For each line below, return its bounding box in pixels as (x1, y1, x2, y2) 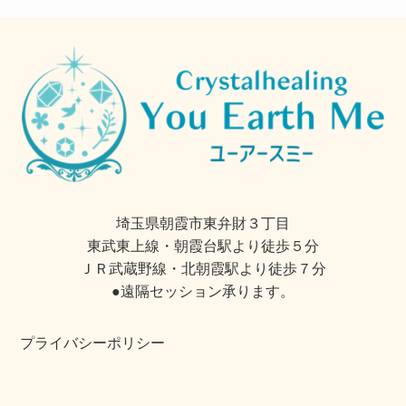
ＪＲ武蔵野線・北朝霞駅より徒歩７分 (80, 260, 326, 277)
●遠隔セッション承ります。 (111, 283, 295, 300)
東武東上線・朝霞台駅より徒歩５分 (87, 237, 319, 255)
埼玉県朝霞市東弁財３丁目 (116, 215, 290, 232)
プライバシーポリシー (15, 334, 165, 352)
